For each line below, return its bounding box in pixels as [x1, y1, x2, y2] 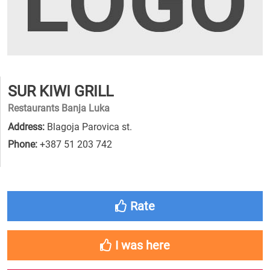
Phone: [8, 139, 37, 150]
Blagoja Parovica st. [45, 121, 132, 133]
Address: [8, 121, 45, 133]
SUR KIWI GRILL [8, 83, 113, 100]
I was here [112, 238, 170, 253]
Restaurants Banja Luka [8, 102, 110, 114]
